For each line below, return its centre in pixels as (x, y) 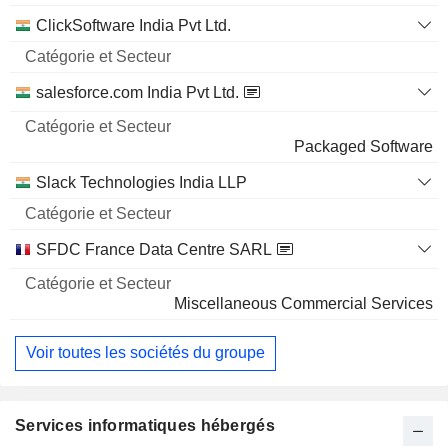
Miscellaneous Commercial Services (303, 303)
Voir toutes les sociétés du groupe (145, 353)
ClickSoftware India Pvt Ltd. (133, 25)
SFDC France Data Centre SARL (154, 249)
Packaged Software (363, 146)
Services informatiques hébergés (145, 426)
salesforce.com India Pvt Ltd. (137, 92)
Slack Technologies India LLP (141, 182)
